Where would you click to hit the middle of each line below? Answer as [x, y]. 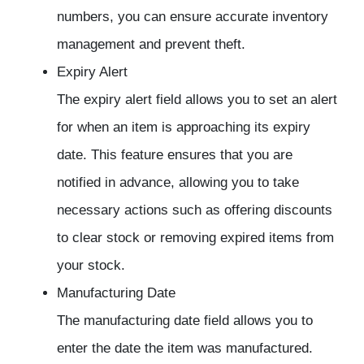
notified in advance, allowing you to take [178, 183]
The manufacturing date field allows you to [185, 321]
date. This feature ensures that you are [175, 155]
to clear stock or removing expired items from [195, 238]
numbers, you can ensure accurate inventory [193, 17]
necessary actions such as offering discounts [195, 210]
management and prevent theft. [151, 45]
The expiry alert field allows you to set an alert [197, 100]
